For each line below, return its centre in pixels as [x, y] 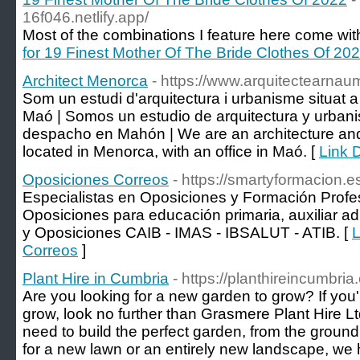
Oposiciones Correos [96, 180]
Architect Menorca [85, 81]
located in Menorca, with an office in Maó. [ [171, 151]
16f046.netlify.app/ [86, 17]
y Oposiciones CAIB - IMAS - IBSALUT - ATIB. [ [187, 233]
